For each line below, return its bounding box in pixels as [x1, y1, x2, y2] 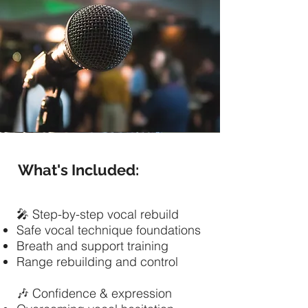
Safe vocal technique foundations [16, 222, 201, 238]
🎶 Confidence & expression [16, 285, 172, 301]
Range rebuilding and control [16, 254, 178, 269]
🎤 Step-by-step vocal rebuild [16, 206, 179, 222]
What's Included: [17, 161, 142, 179]
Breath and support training [16, 238, 168, 254]
